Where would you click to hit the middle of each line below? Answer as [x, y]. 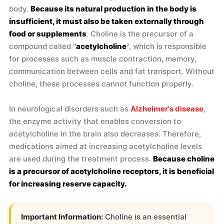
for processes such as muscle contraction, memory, [103, 58]
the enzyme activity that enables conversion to [95, 121]
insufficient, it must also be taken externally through [106, 21]
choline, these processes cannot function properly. [101, 83]
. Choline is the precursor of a [140, 33]
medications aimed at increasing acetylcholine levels [105, 146]
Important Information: [62, 216]
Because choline [184, 158]
